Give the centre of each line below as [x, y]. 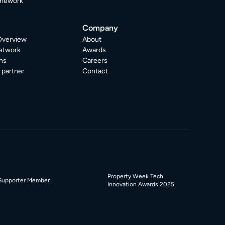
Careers [95, 61]
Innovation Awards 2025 [141, 184]
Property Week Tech [136, 176]
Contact [95, 71]
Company [100, 28]
